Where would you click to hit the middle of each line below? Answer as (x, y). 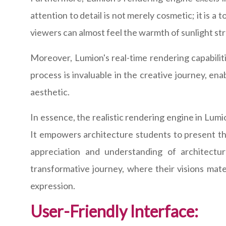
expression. (53, 186)
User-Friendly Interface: (114, 211)
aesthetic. (50, 92)
